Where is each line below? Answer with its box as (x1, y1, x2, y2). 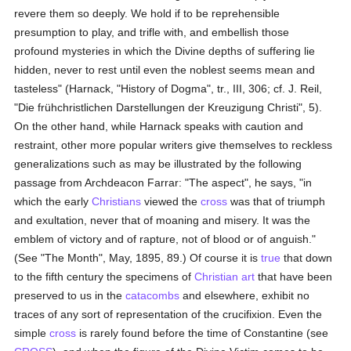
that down (280, 251, 333, 264)
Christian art (194, 270, 255, 283)
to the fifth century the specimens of (14, 270, 195, 283)
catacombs (125, 289, 180, 302)
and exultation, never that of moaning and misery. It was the (14, 214, 311, 226)
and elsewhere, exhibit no (179, 289, 310, 302)
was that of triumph (227, 195, 326, 208)
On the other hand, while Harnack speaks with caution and (14, 120, 304, 132)
